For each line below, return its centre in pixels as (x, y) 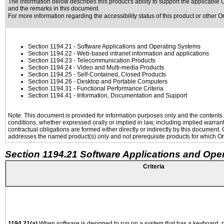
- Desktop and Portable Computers (120, 81)
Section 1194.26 (50, 81)
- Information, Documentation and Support (129, 95)
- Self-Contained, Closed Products (119, 74)
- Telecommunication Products (114, 60)
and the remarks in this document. (54, 8)
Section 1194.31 (50, 88)
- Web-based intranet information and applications (140, 53)
